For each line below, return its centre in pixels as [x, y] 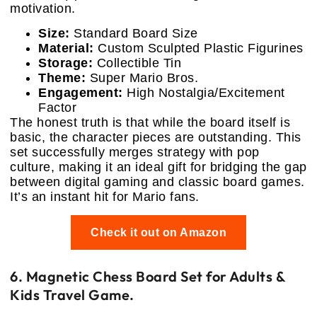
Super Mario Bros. [142, 77]
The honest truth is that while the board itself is [150, 122]
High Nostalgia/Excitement [204, 92]
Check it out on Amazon [158, 232]
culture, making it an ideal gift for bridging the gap [158, 167]
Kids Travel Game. [72, 294]
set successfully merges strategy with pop [135, 152]
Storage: [65, 63]
